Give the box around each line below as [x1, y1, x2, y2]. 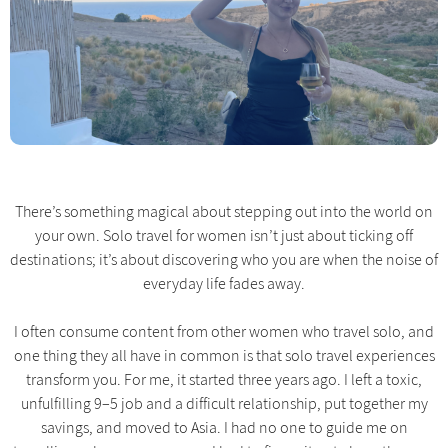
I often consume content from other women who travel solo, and [14, 321, 434, 342]
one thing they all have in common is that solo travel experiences [13, 345, 435, 366]
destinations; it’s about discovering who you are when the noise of [10, 249, 438, 270]
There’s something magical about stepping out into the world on [15, 201, 433, 222]
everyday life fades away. [143, 273, 305, 294]
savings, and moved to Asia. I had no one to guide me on [40, 417, 408, 438]
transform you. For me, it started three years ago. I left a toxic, [26, 369, 422, 390]
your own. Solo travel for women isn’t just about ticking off [35, 225, 413, 246]
